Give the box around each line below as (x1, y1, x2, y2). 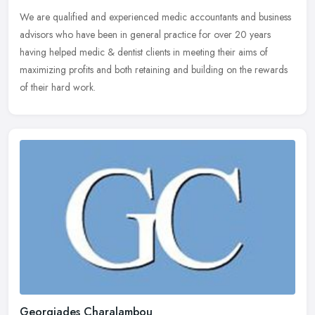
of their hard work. (20, 79, 96, 94)
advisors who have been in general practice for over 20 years (20, 27, 271, 41)
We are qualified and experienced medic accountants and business (20, 9, 291, 24)
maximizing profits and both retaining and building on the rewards (20, 62, 288, 77)
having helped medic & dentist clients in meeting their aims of (20, 44, 268, 59)
